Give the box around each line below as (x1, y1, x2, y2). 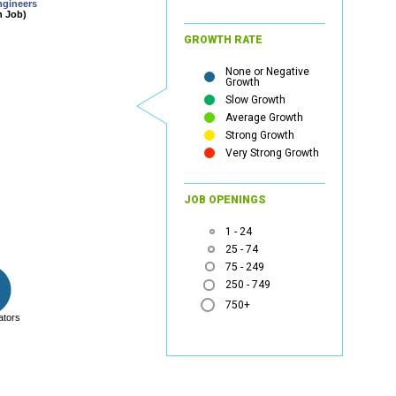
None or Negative (225, 65, 310, 78)
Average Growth (225, 110, 304, 124)
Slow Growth (225, 93, 286, 106)
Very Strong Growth (225, 146, 320, 159)
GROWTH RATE (184, 33, 263, 46)
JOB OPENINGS (184, 193, 267, 206)
